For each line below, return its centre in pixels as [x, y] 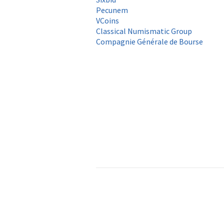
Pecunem [112, 10]
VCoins [107, 20]
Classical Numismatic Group [144, 31]
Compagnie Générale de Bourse [149, 41]
